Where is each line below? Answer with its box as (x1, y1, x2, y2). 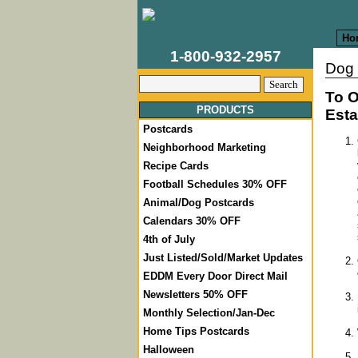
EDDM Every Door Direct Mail (143, 270, 288, 282)
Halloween (143, 344, 194, 356)
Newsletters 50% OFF (143, 288, 248, 300)
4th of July (143, 233, 195, 245)
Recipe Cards (143, 160, 209, 172)
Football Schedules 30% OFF (143, 178, 287, 190)
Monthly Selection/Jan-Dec (143, 307, 275, 319)
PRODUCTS (197, 104, 254, 116)
